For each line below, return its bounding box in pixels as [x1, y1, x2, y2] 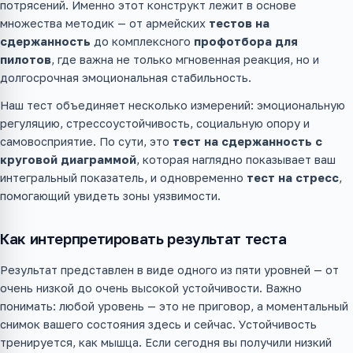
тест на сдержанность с [173, 135, 322, 149]
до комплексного [91, 35, 194, 49]
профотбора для [194, 35, 298, 49]
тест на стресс [247, 171, 339, 185]
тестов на [209, 17, 269, 31]
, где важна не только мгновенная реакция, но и [51, 53, 319, 67]
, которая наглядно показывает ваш [136, 153, 336, 167]
